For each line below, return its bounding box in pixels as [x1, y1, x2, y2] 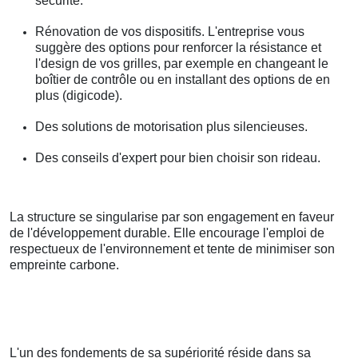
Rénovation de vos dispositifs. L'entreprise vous [35, 25, 304, 39]
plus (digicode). [35, 89, 122, 103]
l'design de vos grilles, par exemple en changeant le [35, 57, 328, 71]
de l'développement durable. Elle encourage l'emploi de [10, 226, 324, 241]
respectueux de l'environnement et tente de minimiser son [10, 242, 335, 257]
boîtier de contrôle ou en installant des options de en [35, 73, 330, 87]
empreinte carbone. [10, 258, 119, 272]
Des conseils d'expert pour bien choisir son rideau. [35, 151, 320, 165]
